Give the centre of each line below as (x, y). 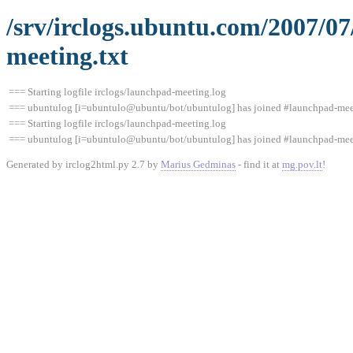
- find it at (259, 164)
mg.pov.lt (302, 164)
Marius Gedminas (198, 164)
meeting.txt (67, 56)
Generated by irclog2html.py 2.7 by (84, 164)
